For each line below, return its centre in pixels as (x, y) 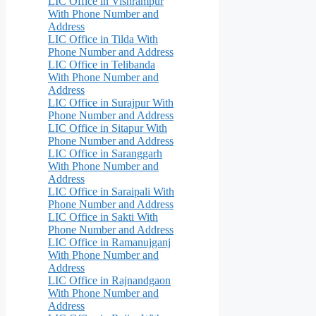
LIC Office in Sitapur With (108, 128)
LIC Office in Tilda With (103, 39)
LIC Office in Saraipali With (111, 191)
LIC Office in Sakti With (103, 217)
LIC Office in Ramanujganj (109, 242)
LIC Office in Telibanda (102, 64)
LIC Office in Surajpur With (111, 102)
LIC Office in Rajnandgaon (109, 280)
